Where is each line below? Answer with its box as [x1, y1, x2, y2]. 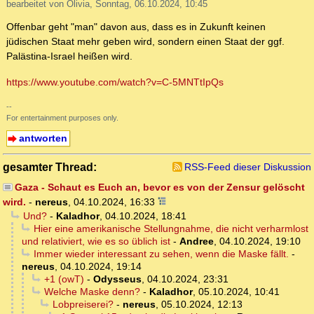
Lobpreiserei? [52, 299, 114, 310]
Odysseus [93, 273, 142, 285]
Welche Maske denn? [43, 286, 140, 298]
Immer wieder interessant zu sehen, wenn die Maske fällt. [33, 248, 289, 260]
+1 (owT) [43, 273, 84, 285]
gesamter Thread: [3, 161, 97, 174]
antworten [18, 132, 67, 144]
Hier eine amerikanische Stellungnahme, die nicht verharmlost [33, 223, 308, 235]
